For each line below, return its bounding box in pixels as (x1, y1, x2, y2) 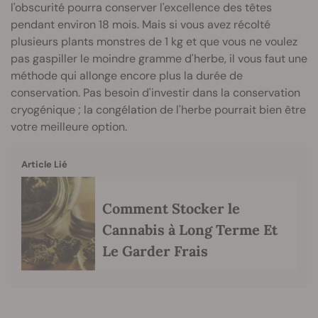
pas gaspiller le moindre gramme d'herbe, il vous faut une (11, 50, 307, 66)
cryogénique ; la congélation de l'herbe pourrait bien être (11, 102, 306, 117)
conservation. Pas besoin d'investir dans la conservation (11, 84, 300, 100)
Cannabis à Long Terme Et (102, 221, 278, 239)
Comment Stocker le (102, 199, 240, 218)
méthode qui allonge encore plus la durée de (11, 67, 243, 83)
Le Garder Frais (102, 242, 208, 261)
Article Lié (21, 158, 67, 171)
